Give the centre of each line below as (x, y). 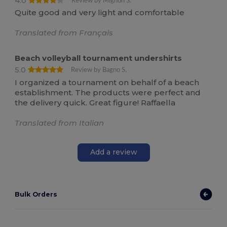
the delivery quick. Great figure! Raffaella (95, 102)
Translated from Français (64, 33)
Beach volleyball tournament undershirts (99, 58)
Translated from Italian (60, 123)
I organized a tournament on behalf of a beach (107, 82)
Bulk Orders (36, 194)
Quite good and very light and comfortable (100, 13)
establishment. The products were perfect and (108, 92)
